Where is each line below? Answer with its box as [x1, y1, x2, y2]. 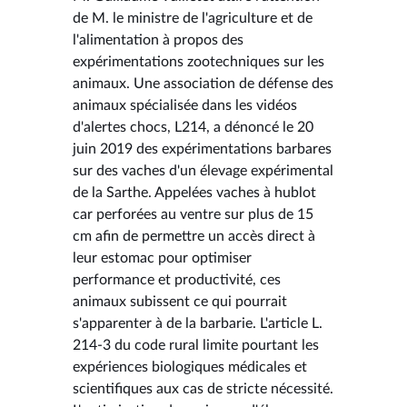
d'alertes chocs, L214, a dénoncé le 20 [73, 119, 313, 134]
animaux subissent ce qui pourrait [73, 293, 287, 309]
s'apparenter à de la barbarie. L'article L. [73, 315, 323, 331]
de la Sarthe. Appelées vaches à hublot [73, 184, 316, 200]
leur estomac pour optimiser [73, 250, 252, 265]
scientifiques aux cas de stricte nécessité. [73, 381, 333, 396]
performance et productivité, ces [73, 272, 281, 287]
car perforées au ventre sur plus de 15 [73, 206, 313, 222]
